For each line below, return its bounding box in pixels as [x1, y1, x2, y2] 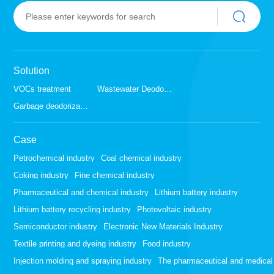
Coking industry [13, 170, 69, 180]
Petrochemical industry [13, 153, 95, 163]
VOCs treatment [13, 84, 72, 94]
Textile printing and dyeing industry [13, 239, 137, 248]
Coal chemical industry [101, 153, 182, 163]
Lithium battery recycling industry [13, 204, 131, 214]
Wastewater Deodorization [164, 84, 172, 94]
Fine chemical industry [75, 170, 155, 180]
